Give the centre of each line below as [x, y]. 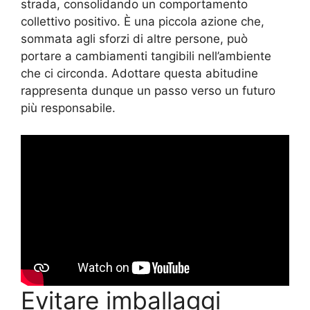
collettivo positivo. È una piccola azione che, [143, 22]
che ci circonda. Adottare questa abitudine [139, 74]
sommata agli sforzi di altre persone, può [134, 39]
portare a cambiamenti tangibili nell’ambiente [146, 56]
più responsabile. [68, 108]
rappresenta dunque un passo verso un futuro [148, 91]
